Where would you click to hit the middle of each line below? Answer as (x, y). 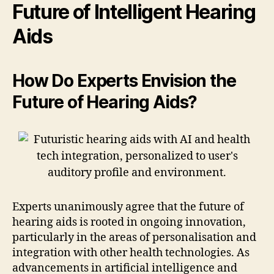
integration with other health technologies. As (131, 253)
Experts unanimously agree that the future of (128, 207)
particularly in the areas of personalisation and (134, 237)
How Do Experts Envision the (124, 80)
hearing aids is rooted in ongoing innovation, (129, 222)
